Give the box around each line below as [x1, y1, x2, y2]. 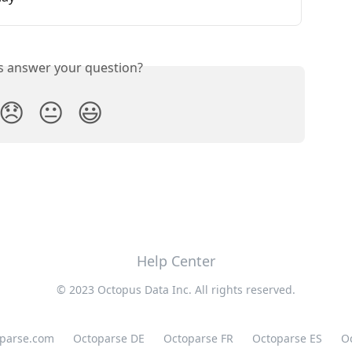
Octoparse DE [73, 331, 145, 346]
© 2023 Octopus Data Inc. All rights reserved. [57, 282, 295, 297]
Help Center [137, 251, 215, 270]
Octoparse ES [252, 331, 322, 346]
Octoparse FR [163, 331, 233, 346]
